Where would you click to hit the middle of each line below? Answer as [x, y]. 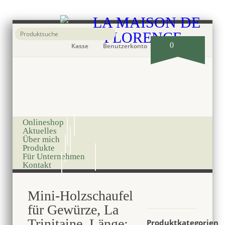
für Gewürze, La [73, 210]
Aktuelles [39, 131]
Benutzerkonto [125, 46]
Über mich [41, 139]
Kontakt [37, 165]
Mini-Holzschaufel [80, 196]
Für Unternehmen [53, 156]
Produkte [38, 148]
